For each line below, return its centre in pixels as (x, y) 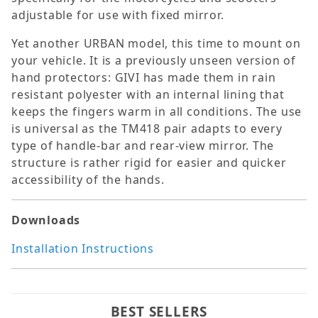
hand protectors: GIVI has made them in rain (144, 78)
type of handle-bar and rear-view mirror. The (143, 146)
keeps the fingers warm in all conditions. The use (157, 112)
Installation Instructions (83, 249)
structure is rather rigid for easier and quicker (149, 163)
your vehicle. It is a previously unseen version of (154, 61)
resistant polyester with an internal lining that (148, 95)
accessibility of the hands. (88, 180)
